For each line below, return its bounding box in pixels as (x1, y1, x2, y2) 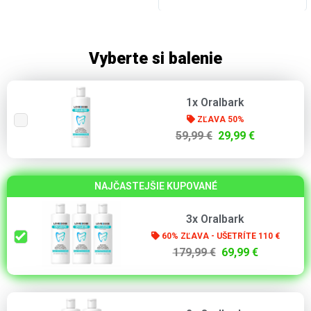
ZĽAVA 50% (194, 114, 244, 124)
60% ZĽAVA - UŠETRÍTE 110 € (159, 230, 280, 241)
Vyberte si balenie (89, 49, 222, 68)
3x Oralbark (186, 212, 244, 226)
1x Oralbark (186, 95, 244, 109)
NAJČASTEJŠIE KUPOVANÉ (94, 180, 217, 192)
